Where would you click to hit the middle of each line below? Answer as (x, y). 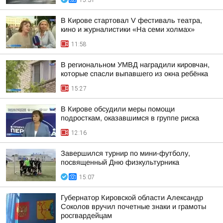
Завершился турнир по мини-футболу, (125, 153)
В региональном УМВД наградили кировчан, (135, 65)
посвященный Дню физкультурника (120, 162)
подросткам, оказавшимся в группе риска (130, 118)
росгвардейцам (86, 216)
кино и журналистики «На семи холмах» (128, 29)
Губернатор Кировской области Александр (132, 198)
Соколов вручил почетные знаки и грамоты (133, 207)
